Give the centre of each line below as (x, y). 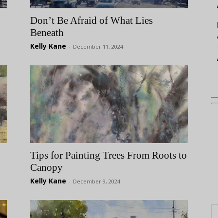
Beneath (47, 33)
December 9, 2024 (97, 181)
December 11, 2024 (98, 46)
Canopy (46, 167)
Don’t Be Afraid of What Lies (91, 20)
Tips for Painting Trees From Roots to (109, 155)
